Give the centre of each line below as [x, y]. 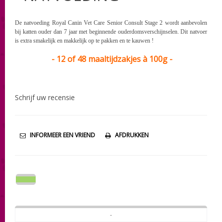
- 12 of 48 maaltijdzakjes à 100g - [112, 59]
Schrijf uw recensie [45, 97]
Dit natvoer [193, 31]
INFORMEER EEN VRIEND [62, 135]
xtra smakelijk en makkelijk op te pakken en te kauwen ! [90, 40]
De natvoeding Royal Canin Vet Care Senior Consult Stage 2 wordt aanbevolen [111, 23]
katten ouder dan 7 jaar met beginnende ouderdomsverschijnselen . [101, 31]
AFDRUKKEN [132, 135]
